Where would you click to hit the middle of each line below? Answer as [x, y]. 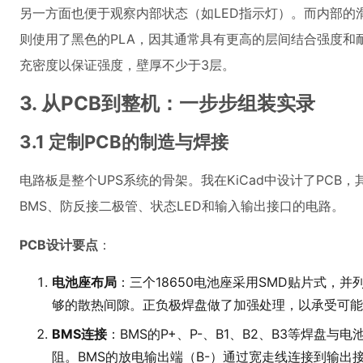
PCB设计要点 [59, 245]
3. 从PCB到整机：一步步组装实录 [167, 103]
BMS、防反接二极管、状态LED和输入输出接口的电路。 [182, 206]
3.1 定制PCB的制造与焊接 [124, 142]
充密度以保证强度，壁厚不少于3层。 [127, 65]
